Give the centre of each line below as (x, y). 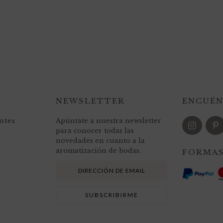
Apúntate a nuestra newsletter (109, 121)
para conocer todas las (95, 131)
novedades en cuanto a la (100, 141)
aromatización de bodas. (98, 151)
